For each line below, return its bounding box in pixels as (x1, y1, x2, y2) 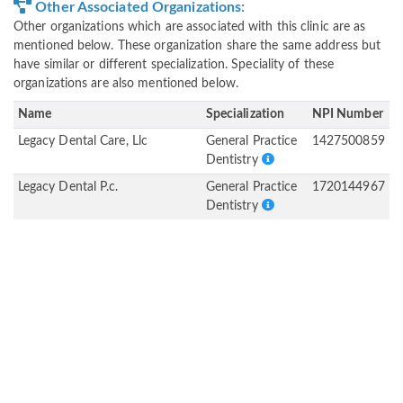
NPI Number (311, 108, 383, 121)
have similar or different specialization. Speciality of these (13, 58, 335, 72)
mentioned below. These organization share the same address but (13, 40, 381, 53)
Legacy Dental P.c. (17, 181, 119, 194)
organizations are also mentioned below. (13, 77, 238, 91)
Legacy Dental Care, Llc (17, 135, 148, 148)
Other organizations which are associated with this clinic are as (13, 21, 366, 34)
